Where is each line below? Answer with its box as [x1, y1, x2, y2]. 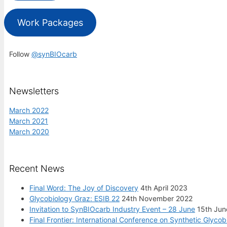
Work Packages [17, 17, 83, 28]
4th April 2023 [140, 183, 187, 193]
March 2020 [9, 127, 49, 136]
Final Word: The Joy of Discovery [29, 183, 138, 193]
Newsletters [9, 86, 59, 97]
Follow [9, 50, 31, 59]
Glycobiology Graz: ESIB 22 [29, 194, 120, 203]
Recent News [9, 163, 64, 174]
